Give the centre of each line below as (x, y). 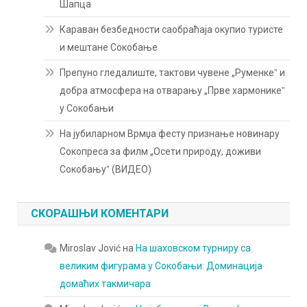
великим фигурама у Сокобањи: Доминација (161, 266)
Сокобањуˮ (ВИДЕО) (106, 170)
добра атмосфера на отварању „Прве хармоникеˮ (173, 91)
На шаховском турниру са (194, 248)
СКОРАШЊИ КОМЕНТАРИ (100, 214)
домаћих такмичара (106, 284)
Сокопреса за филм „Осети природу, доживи (161, 152)
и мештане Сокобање (109, 48)
